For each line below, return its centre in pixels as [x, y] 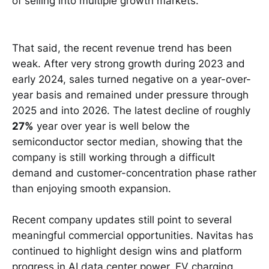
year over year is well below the [112, 126]
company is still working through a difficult [113, 157]
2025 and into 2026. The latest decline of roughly [131, 110]
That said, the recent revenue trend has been [122, 48]
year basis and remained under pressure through [130, 95]
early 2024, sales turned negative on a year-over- [131, 79]
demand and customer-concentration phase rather [134, 173]
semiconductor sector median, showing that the [127, 141]
